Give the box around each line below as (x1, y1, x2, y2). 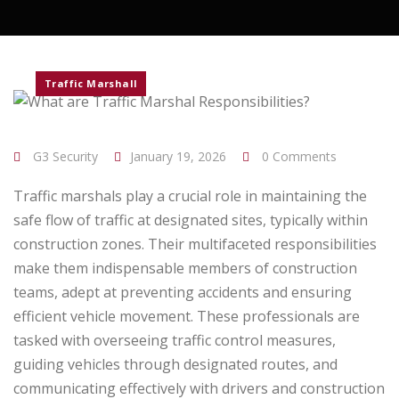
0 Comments (262, 148, 337, 166)
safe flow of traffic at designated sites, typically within (13, 210, 368, 231)
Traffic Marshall (45, 77, 138, 91)
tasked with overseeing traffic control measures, (13, 330, 336, 351)
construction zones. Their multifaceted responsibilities (13, 234, 377, 255)
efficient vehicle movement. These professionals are (13, 306, 360, 327)
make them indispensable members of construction (13, 258, 357, 279)
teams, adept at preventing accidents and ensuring (13, 282, 352, 303)
